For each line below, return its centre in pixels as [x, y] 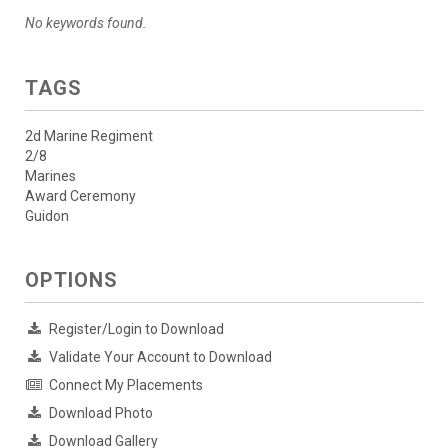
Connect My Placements [126, 385]
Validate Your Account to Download [160, 357]
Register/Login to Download [136, 329]
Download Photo [101, 413]
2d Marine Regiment [89, 136]
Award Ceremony [80, 196]
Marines [50, 176]
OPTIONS [71, 280]
